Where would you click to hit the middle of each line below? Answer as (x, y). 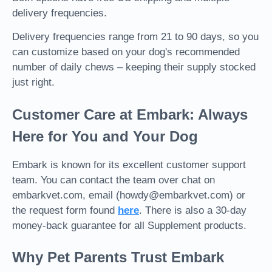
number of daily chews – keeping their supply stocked (134, 67)
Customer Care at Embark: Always (130, 114)
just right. (33, 83)
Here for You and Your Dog (105, 136)
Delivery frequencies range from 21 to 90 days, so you (135, 37)
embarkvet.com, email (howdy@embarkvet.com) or (129, 195)
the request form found (65, 210)
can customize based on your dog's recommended (126, 52)
